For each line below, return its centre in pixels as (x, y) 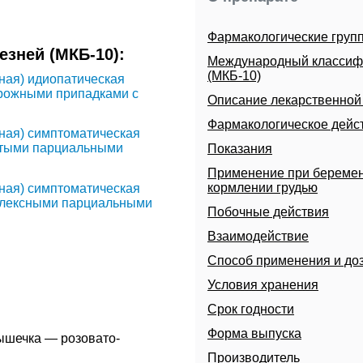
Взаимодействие (258, 237)
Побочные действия (268, 212)
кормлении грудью (262, 188)
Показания (239, 149)
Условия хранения (263, 285)
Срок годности (250, 310)
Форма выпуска (254, 334)
